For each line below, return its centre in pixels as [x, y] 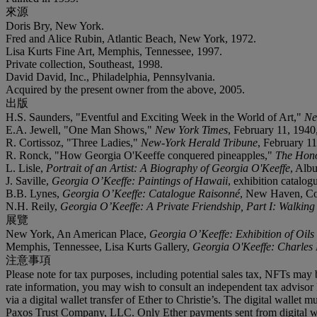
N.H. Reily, [33, 206]
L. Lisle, [26, 168]
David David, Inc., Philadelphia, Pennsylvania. [110, 76]
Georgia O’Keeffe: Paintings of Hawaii [140, 180]
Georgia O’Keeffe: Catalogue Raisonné [151, 193]
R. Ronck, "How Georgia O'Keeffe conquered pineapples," [140, 155]
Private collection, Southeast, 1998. [84, 64]
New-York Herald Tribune [199, 142]
